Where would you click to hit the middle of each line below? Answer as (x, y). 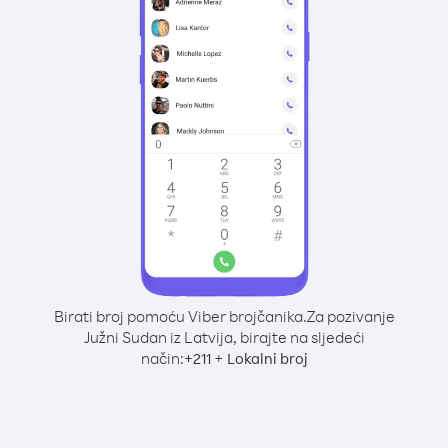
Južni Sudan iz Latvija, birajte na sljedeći (224, 337)
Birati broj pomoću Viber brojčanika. (180, 316)
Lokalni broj (267, 358)
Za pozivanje (350, 316)
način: (162, 358)
